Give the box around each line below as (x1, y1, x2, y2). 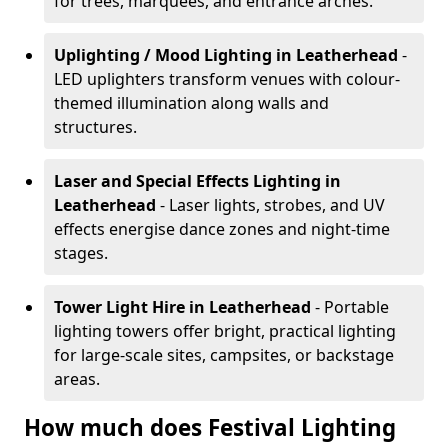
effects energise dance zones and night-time (54, 218, 390, 240)
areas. (54, 368, 100, 390)
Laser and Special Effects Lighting (54, 170, 321, 192)
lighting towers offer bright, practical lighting (54, 320, 396, 342)
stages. (54, 242, 108, 264)
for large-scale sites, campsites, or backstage (54, 344, 394, 366)
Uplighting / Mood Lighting (54, 44, 272, 66)
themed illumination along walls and (54, 92, 329, 114)
